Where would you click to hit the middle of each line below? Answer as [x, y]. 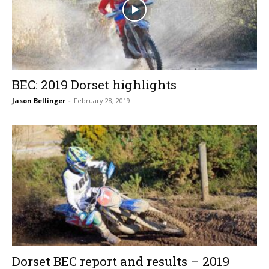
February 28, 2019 [102, 101]
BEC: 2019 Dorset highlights [94, 85]
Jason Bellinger [39, 101]
